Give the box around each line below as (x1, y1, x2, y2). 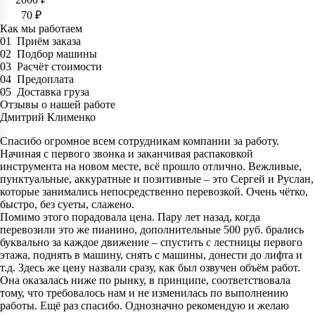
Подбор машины (17, 48, 97, 60)
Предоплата (17, 73, 74, 86)
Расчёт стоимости (17, 60, 102, 73)
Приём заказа (17, 35, 81, 48)
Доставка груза (17, 86, 89, 98)
